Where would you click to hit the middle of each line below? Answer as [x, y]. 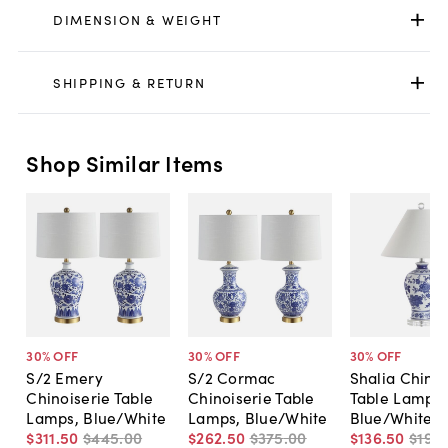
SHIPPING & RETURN [129, 83]
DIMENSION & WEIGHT [137, 20]
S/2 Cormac [231, 377]
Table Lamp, [394, 397]
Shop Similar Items [125, 162]
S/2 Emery [64, 377]
